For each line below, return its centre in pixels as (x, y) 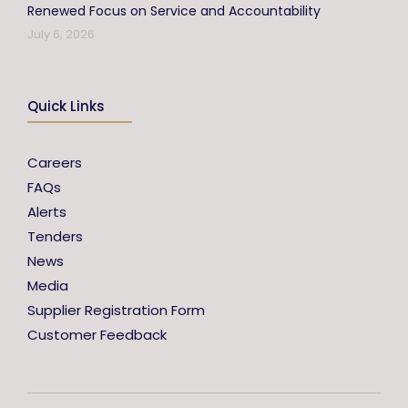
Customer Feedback (97, 335)
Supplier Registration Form (116, 310)
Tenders (55, 236)
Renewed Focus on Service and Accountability (174, 11)
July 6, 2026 (61, 34)
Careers (55, 163)
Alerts (47, 212)
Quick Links (66, 106)
